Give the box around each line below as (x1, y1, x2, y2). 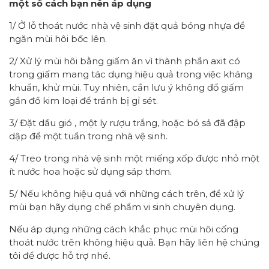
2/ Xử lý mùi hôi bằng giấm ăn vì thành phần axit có (9, 55, 240, 67)
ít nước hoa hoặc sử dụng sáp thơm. (9, 165, 172, 177)
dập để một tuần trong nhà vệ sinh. (9, 130, 168, 142)
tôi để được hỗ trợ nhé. (9, 249, 110, 261)
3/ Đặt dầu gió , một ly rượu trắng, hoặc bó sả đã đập (9, 116, 246, 128)
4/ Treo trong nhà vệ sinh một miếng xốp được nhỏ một (9, 152, 259, 164)
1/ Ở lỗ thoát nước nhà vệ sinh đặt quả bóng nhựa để (9, 19, 245, 31)
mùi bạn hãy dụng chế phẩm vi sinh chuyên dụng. (9, 201, 235, 213)
